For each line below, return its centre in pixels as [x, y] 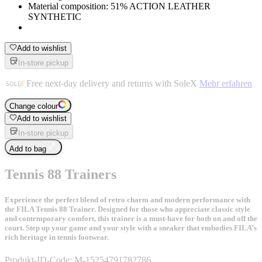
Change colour [34, 106]
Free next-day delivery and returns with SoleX [113, 83]
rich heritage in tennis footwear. [57, 237]
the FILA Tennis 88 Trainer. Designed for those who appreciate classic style [127, 209]
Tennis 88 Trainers [61, 174]
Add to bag [28, 149]
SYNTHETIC [55, 16]
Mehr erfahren [226, 83]
